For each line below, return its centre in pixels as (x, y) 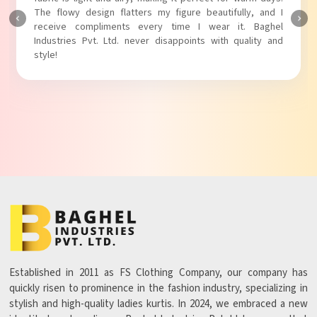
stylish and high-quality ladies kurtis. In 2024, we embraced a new (158, 304)
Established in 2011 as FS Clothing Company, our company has (158, 273)
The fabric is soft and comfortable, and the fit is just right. (158, 12)
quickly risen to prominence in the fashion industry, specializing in (158, 289)
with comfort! (62, 41)
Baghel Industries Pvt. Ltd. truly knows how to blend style (158, 27)
